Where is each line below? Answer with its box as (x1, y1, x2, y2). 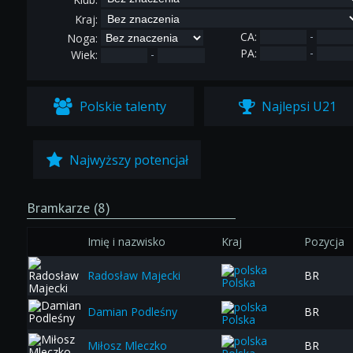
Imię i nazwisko (87, 234, 165, 250)
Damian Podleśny (87, 304, 177, 320)
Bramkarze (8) (26, 199, 110, 217)
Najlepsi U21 (258, 98, 336, 116)
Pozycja (303, 234, 344, 250)
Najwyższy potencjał (65, 150, 188, 169)
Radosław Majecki (87, 268, 180, 284)
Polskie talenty (76, 98, 167, 116)
